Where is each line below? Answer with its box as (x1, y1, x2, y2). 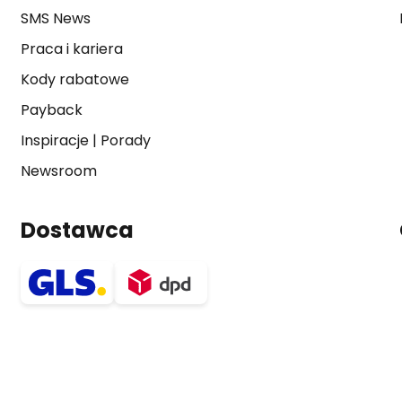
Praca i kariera (20, 39, 123, 59)
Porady (100, 130, 151, 151)
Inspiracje (20, 130, 89, 151)
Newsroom (20, 161, 97, 181)
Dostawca (20, 215, 134, 245)
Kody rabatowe (20, 69, 129, 90)
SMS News (20, 8, 91, 29)
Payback (20, 100, 83, 120)
